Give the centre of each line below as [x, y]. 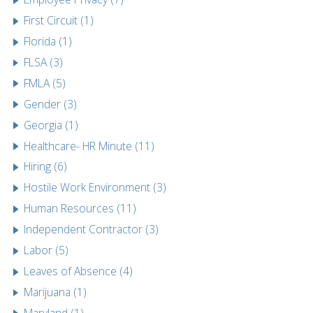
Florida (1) [48, 41]
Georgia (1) [51, 125]
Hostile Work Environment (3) [95, 188]
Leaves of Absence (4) [79, 271]
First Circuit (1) [59, 21]
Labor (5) [46, 250]
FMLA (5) [45, 83]
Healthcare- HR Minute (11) [89, 146]
